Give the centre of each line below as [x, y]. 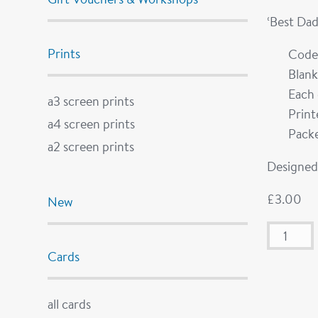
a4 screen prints [92, 124]
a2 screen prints [91, 146]
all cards [70, 304]
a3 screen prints [91, 101]
